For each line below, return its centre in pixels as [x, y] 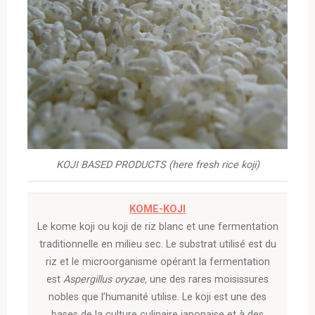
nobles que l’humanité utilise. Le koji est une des [157, 297]
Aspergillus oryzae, [106, 279]
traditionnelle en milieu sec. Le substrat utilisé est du [157, 244]
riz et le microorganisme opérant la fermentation [157, 262]
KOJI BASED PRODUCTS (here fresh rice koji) [157, 165]
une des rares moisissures [209, 279]
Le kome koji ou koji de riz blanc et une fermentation [157, 226]
